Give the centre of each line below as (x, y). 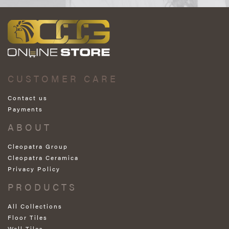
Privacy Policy (34, 168)
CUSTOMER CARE (63, 78)
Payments (25, 109)
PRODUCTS (42, 187)
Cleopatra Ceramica (43, 157)
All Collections (35, 206)
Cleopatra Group (38, 146)
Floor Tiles (28, 217)
